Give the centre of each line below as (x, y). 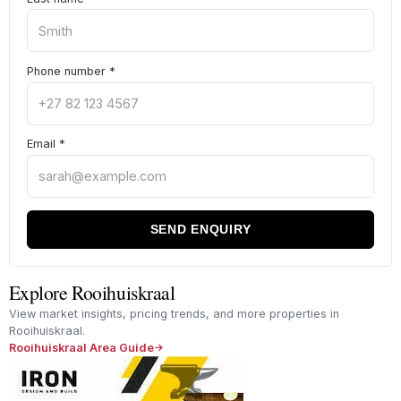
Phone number (68, 71)
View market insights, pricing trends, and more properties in (174, 313)
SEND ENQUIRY (200, 230)
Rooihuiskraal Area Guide (81, 347)
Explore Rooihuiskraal (92, 292)
